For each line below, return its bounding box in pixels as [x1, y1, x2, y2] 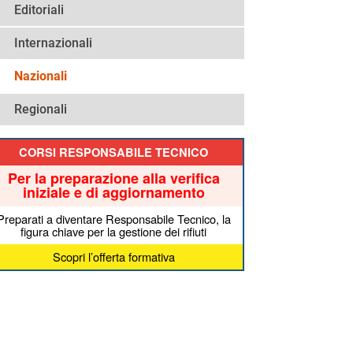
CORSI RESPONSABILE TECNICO [19, 144, 208, 162]
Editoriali [14, 2, 64, 18]
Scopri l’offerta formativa [52, 248, 175, 266]
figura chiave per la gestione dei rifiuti [20, 223, 206, 240]
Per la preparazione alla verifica [7, 168, 220, 189]
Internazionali [14, 35, 92, 51]
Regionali [14, 102, 67, 117]
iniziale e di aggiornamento [22, 182, 205, 203]
